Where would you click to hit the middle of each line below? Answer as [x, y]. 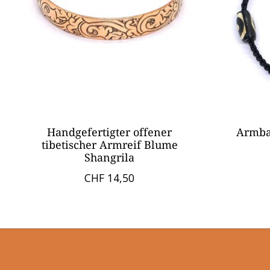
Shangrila [110, 158]
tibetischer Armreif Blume [109, 145]
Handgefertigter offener [110, 132]
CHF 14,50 [110, 178]
